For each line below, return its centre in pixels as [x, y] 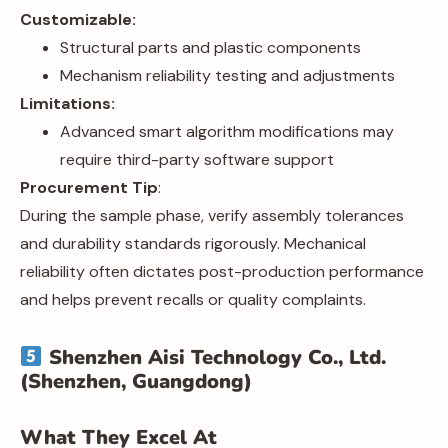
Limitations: [67, 103]
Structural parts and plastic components [210, 47]
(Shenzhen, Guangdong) [136, 381]
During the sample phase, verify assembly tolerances [212, 215]
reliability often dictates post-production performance [222, 271]
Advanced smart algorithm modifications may [227, 131]
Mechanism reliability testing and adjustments [227, 75]
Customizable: [78, 19]
